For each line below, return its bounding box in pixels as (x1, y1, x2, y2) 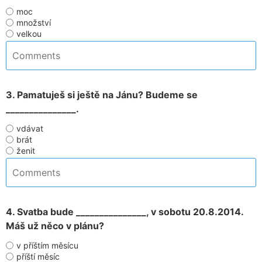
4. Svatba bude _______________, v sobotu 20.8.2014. (6, 206, 243, 218)
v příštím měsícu (16, 240, 78, 250)
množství (16, 18, 51, 27)
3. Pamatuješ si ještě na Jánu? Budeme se (6, 89, 198, 101)
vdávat (16, 123, 43, 133)
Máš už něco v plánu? (6, 220, 104, 232)
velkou (16, 29, 42, 39)
